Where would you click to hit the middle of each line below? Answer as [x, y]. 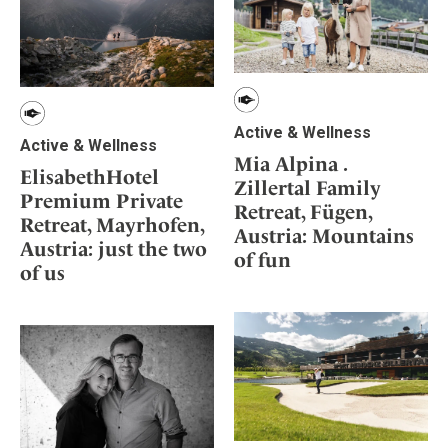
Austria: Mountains [324, 235]
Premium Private [101, 201]
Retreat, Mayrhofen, [112, 225]
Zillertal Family [307, 187]
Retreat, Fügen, [303, 211]
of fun [262, 259]
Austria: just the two [113, 249]
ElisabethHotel [89, 177]
